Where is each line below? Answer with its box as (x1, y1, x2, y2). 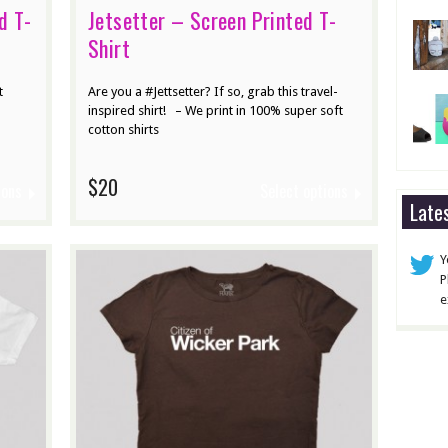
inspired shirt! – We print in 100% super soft (88, 103, 343, 119)
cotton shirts (88, 122, 159, 138)
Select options (260, 179, 348, 204)
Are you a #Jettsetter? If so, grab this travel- (88, 84, 338, 100)
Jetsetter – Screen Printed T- (88, 4, 337, 37)
